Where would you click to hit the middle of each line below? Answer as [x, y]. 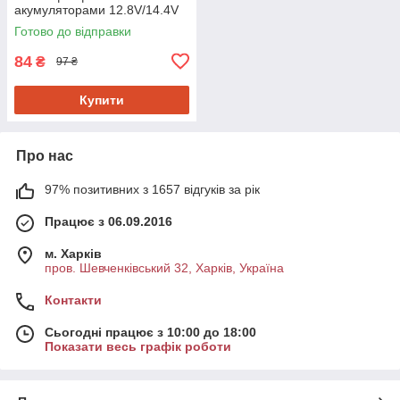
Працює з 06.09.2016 [108, 221]
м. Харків [73, 253]
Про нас [45, 155]
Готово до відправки [73, 31]
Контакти [73, 300]
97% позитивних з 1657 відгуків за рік [152, 189]
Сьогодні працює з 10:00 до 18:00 [150, 332]
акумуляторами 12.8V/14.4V [96, 9]
